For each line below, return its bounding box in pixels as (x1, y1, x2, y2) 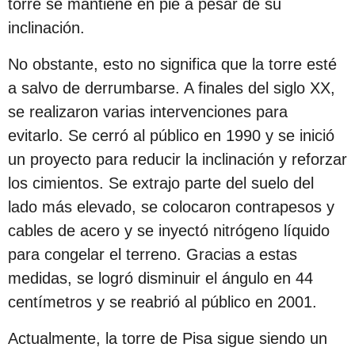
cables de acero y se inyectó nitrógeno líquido (8, 222, 330, 240)
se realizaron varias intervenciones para (8, 103, 288, 121)
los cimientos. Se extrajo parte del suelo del (8, 174, 314, 193)
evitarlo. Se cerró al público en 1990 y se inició (8, 127, 334, 145)
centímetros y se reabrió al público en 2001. (8, 293, 317, 311)
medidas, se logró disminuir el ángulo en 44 (8, 269, 313, 288)
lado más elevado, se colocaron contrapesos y (8, 198, 334, 216)
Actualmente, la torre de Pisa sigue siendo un (8, 330, 327, 348)
